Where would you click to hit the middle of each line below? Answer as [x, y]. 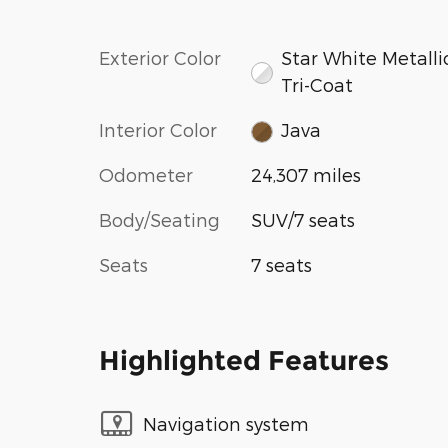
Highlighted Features [244, 361]
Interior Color [158, 129]
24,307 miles [305, 175]
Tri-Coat [317, 84]
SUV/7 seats [302, 220]
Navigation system [226, 423]
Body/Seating [159, 220]
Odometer [146, 175]
